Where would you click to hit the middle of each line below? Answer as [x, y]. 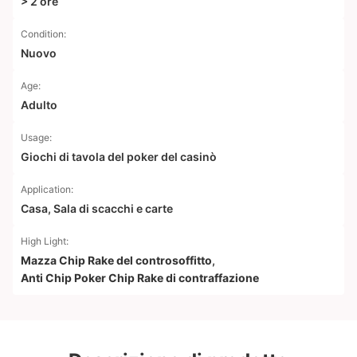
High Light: [45, 241]
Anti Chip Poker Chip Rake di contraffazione [140, 278]
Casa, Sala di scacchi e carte [97, 208]
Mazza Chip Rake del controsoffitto [116, 260]
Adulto [39, 105]
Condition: [43, 34]
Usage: [36, 137]
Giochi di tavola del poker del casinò [119, 157]
